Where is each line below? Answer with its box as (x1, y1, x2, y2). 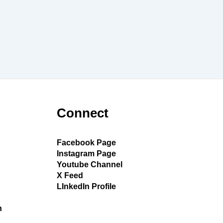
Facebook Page (56, 138, 116, 147)
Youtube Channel (56, 160, 122, 169)
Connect (56, 106, 109, 120)
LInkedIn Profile (56, 182, 116, 191)
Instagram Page (56, 149, 116, 158)
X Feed (56, 171, 83, 180)
